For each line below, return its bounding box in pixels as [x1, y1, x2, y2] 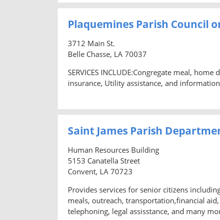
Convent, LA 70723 [68, 166, 133, 176]
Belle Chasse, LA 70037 [68, 49, 147, 59]
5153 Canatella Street [68, 155, 140, 165]
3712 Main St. [68, 38, 115, 48]
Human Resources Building [68, 144, 159, 155]
